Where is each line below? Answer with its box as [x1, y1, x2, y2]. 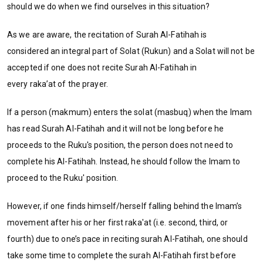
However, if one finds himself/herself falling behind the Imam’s [7, 201, 242, 211]
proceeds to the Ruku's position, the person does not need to [7, 140, 234, 150]
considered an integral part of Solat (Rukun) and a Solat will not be [7, 46, 255, 56]
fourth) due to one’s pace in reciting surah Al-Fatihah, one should [7, 234, 248, 244]
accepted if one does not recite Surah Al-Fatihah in [7, 62, 197, 72]
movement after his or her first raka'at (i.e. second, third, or [7, 217, 228, 227]
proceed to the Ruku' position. [7, 173, 119, 183]
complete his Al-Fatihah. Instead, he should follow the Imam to [7, 156, 241, 166]
